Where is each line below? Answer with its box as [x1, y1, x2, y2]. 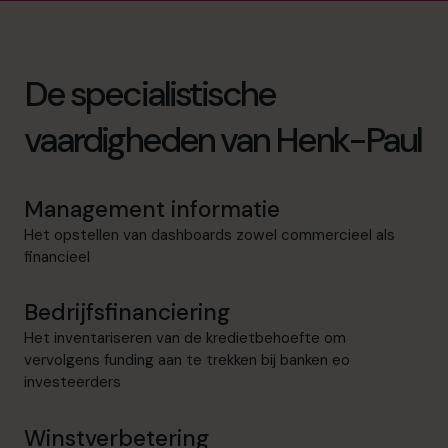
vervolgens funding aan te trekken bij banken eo [24, 350, 350, 371]
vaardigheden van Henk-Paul [24, 117, 422, 164]
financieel [24, 247, 90, 268]
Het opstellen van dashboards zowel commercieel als [24, 225, 395, 246]
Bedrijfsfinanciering [24, 298, 230, 328]
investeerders [24, 372, 121, 393]
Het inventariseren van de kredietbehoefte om [24, 328, 346, 349]
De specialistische [24, 71, 276, 118]
